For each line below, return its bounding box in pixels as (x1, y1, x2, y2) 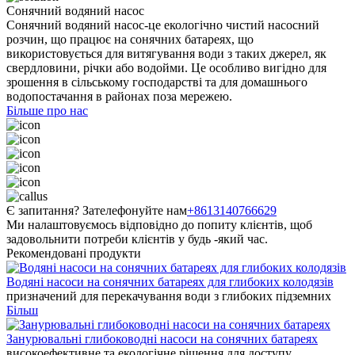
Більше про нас (6, 104, 88, 117)
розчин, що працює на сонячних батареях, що (6, 32, 254, 46)
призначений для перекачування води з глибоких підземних (6, 289, 331, 303)
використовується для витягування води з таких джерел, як (6, 47, 326, 60)
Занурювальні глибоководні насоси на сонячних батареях (6, 332, 318, 345)
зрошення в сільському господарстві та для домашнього (6, 75, 307, 89)
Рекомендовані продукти (6, 246, 141, 260)
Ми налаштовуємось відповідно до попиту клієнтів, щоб (6, 218, 312, 231)
